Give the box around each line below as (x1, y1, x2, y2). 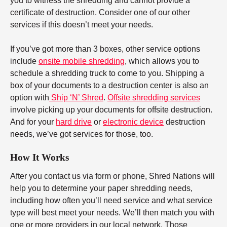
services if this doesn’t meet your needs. (10, 20, 153, 29)
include (10, 56, 39, 65)
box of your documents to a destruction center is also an (10, 81, 209, 90)
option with (10, 93, 49, 102)
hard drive (56, 117, 92, 126)
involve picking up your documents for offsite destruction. (10, 105, 212, 114)
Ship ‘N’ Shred (49, 93, 103, 102)
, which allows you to (125, 56, 199, 65)
